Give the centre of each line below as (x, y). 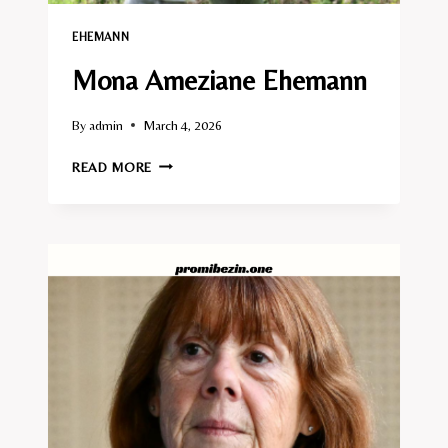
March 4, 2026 (183, 124)
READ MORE (112, 166)
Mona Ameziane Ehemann (219, 80)
